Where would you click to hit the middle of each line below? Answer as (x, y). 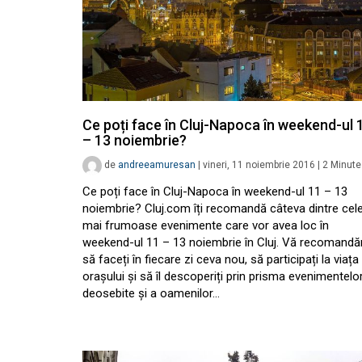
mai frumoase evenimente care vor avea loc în (206, 226)
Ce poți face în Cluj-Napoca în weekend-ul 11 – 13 (215, 192)
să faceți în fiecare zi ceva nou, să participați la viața (221, 260)
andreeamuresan (157, 165)
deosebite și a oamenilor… (151, 294)
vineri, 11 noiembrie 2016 (259, 165)
